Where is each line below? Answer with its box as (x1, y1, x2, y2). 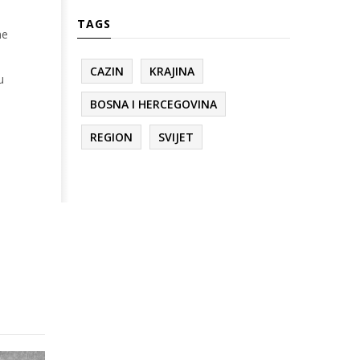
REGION (90, 129, 133, 145)
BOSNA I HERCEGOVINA (90, 96, 217, 112)
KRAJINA (149, 63, 194, 80)
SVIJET (158, 129, 194, 145)
